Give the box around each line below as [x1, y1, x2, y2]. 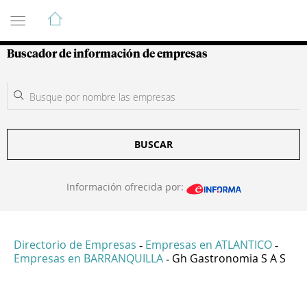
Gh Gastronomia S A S [172, 251, 286, 267]
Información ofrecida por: [66, 180, 186, 193]
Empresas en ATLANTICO [145, 237, 272, 253]
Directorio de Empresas [14, 237, 136, 253]
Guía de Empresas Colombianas [7, 5, 253, 21]
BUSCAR [134, 138, 173, 151]
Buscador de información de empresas [7, 49, 208, 60]
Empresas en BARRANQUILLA [14, 251, 163, 267]
